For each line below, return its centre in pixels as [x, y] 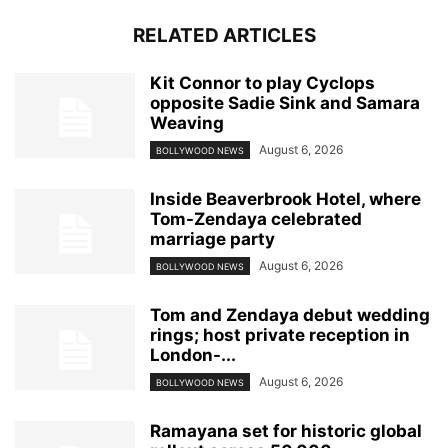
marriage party [212, 238]
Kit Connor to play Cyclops [262, 82]
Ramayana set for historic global [286, 431]
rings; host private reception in [280, 335]
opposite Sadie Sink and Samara [285, 102]
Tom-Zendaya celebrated [256, 218]
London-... [193, 355]
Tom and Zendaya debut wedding [290, 315]
